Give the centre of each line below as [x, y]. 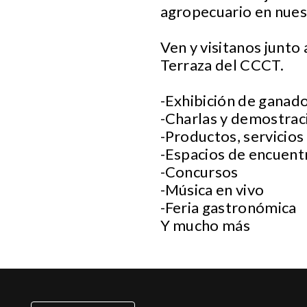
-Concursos [199, 171]
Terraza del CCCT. [222, 64]
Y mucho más [207, 225]
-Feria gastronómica [228, 207]
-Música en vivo [212, 189]
